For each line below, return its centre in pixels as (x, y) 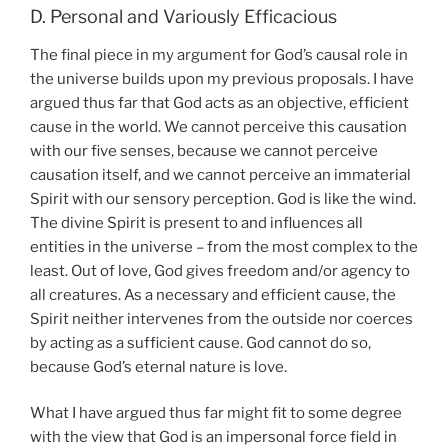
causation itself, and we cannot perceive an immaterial (220, 174)
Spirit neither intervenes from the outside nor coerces (221, 318)
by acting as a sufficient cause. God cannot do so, (200, 342)
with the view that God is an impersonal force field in (213, 437)
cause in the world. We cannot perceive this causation (218, 126)
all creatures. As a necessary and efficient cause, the (213, 294)
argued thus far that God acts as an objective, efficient (219, 102)
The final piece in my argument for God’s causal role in (219, 54)
